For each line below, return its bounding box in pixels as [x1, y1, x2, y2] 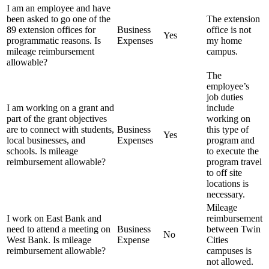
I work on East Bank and [7, 213, 101, 224]
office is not [207, 25, 251, 35]
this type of [207, 124, 249, 135]
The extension [207, 14, 260, 25]
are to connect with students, [7, 124, 114, 135]
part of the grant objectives [7, 113, 107, 124]
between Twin [207, 224, 261, 235]
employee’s [207, 81, 249, 92]
